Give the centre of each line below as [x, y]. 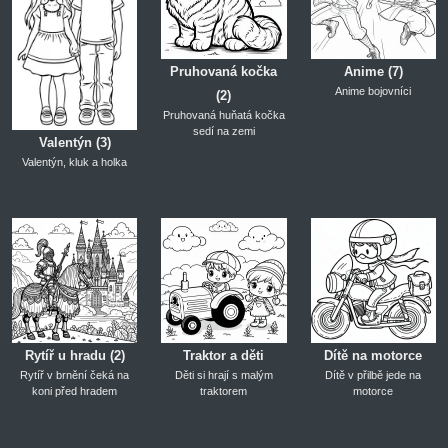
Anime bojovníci [373, 91]
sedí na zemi [223, 131]
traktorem [224, 391]
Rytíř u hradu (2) [74, 356]
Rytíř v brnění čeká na [75, 375]
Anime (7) [373, 72]
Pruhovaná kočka [224, 72]
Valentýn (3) [74, 142]
